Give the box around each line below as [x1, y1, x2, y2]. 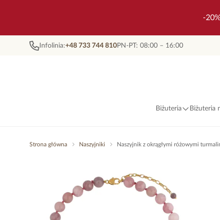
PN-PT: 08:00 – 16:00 [117, 42, 183, 49]
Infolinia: [39, 42, 65, 49]
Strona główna [29, 141, 67, 147]
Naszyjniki [79, 141, 105, 147]
